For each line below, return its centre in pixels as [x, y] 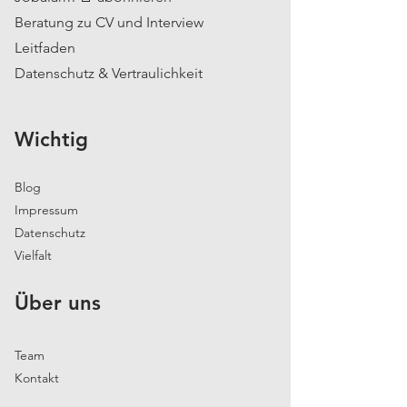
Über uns [58, 303]
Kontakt [37, 378]
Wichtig [51, 139]
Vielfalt [33, 255]
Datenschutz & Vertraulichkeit [109, 73]
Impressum [46, 210]
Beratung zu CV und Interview [109, 22]
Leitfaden [45, 48]
